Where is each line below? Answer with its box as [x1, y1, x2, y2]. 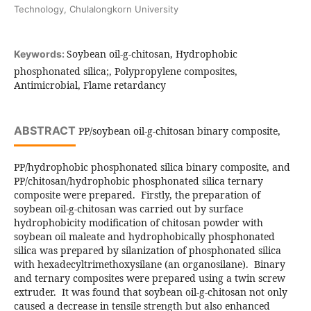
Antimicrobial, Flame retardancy [13, 78, 166, 92]
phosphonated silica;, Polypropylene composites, [13, 65, 237, 78]
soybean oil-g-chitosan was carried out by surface [13, 202, 243, 216]
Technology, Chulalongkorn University [13, 3, 178, 15]
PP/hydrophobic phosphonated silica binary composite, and [13, 160, 290, 174]
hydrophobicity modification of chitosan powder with [13, 216, 263, 230]
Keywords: [13, 48, 67, 60]
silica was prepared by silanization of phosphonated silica [13, 244, 281, 258]
